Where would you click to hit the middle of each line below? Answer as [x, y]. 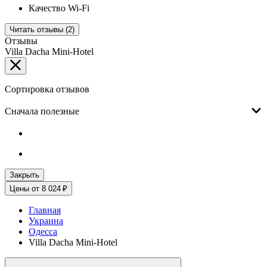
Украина [46, 221]
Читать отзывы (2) [42, 30]
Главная [45, 210]
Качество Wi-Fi [59, 8]
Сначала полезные [42, 111]
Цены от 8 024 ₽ [38, 189]
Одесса [43, 232]
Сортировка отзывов [47, 89]
